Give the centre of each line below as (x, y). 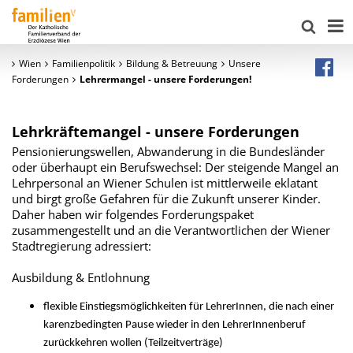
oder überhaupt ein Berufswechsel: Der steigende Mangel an (175, 167)
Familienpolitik (84, 63)
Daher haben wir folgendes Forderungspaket (133, 214)
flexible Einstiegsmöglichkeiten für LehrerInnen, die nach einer (189, 307)
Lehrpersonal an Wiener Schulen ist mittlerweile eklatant (165, 183)
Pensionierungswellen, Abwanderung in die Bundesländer (168, 151)
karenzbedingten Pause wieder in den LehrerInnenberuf (175, 325)
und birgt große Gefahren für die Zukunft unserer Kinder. (166, 199)
